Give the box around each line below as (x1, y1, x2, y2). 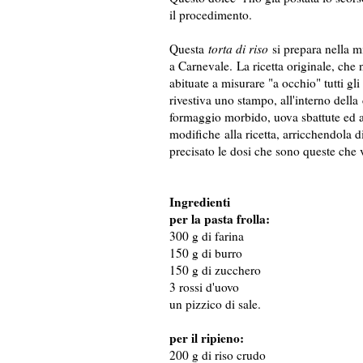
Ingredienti (169, 193, 230, 211)
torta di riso (207, 41, 268, 58)
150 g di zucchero (169, 262, 261, 279)
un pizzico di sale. (169, 296, 261, 313)
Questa (169, 41, 208, 58)
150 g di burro (169, 245, 242, 262)
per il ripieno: (169, 329, 248, 348)
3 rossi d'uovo (169, 279, 239, 296)
